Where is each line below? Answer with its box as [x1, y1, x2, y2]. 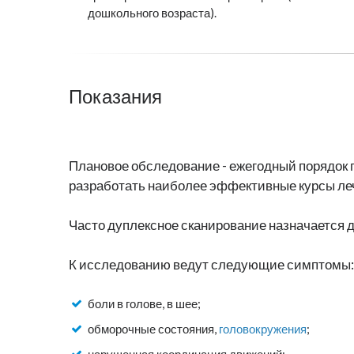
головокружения [219, 322, 307, 337]
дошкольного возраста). [88, 6, 217, 21]
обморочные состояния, [88, 322, 219, 337]
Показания [69, 86, 162, 108]
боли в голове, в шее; [88, 296, 201, 311]
